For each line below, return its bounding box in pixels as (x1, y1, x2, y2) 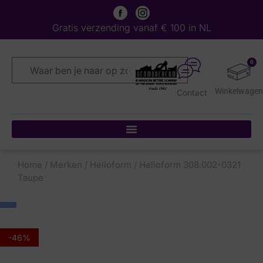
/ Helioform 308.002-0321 (131, 159, 241, 170)
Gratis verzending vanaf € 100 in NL (52, 22, 211, 33)
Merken (50, 159, 82, 170)
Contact (177, 87, 208, 97)
